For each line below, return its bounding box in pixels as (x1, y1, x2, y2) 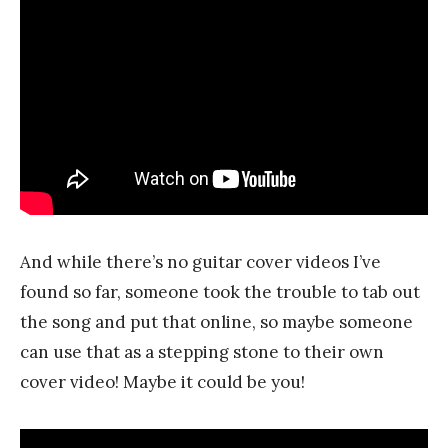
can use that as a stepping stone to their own (20, 340, 384, 363)
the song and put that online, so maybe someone (20, 310, 413, 333)
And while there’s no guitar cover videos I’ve (20, 250, 381, 273)
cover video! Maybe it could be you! (20, 370, 305, 393)
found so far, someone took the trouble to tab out (20, 280, 420, 303)
